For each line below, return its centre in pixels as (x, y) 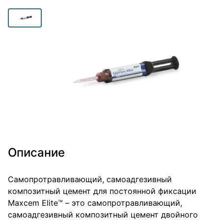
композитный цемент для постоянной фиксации (102, 191)
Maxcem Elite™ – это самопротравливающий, (95, 203)
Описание (36, 152)
